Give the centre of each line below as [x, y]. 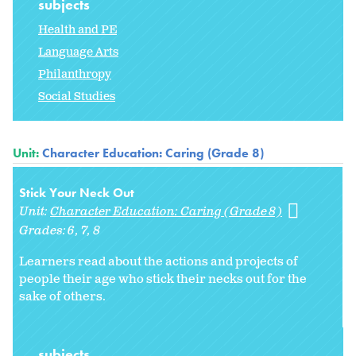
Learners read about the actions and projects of [159, 262]
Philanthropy [75, 75]
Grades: [44, 231]
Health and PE [77, 30]
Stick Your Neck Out [77, 193]
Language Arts [78, 52]
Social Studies [77, 97]
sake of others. [62, 297]
